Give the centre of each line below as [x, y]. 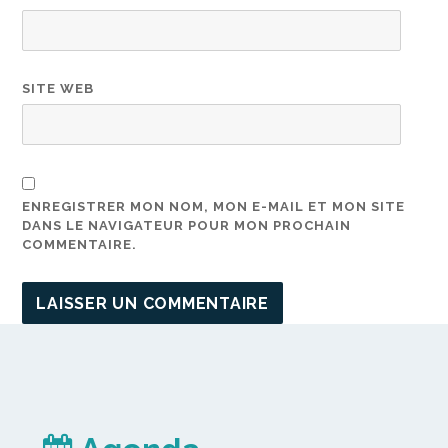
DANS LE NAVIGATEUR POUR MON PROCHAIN [187, 226]
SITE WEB [58, 88]
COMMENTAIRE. [80, 245]
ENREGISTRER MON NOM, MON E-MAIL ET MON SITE [214, 207]
